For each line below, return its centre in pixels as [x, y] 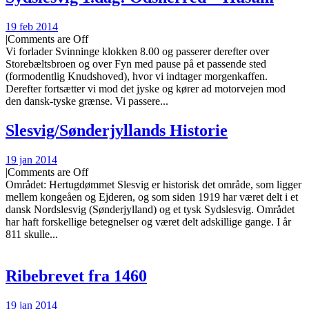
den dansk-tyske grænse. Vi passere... [87, 101]
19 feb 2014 [32, 27]
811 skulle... [32, 234]
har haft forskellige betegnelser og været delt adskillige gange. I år [148, 221]
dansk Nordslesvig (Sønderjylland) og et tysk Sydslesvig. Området [150, 209]
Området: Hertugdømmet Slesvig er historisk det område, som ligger [153, 184]
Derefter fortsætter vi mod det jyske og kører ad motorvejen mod [146, 89]
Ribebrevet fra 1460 [76, 276]
